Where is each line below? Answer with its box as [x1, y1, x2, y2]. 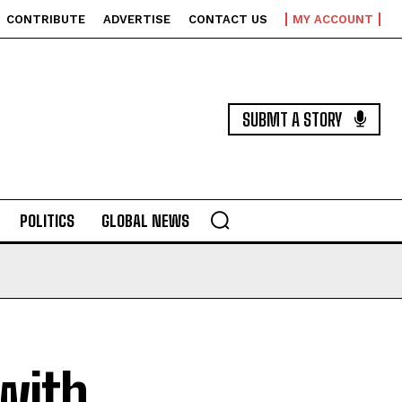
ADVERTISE [103, 13, 170, 26]
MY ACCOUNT [293, 13, 373, 26]
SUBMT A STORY [242, 108, 342, 130]
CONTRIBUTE [6, 13, 85, 26]
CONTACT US [188, 13, 267, 26]
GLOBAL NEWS [100, 211, 189, 231]
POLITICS [19, 211, 74, 231]
